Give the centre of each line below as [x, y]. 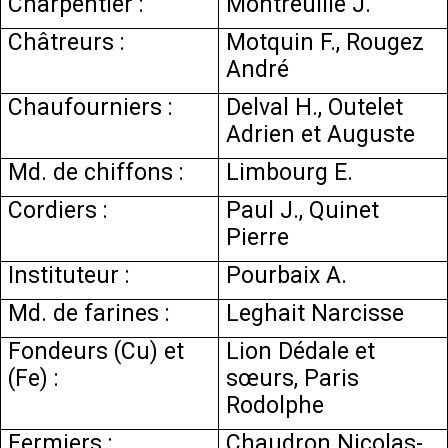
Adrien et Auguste [321, 134]
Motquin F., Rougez [325, 42]
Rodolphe [275, 405]
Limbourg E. [290, 172]
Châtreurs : [67, 42]
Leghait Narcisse [315, 313]
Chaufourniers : [91, 107]
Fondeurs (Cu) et [96, 351]
